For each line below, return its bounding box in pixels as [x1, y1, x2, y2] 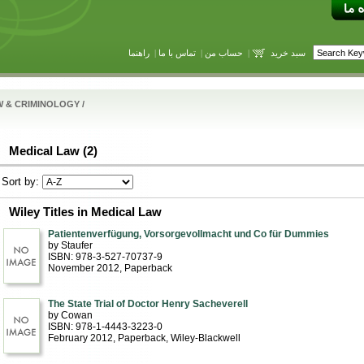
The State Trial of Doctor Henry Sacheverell [47, 298, 248, 310]
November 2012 [47, 262, 119, 274]
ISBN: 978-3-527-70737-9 [47, 251, 162, 262]
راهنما [128, 47, 149, 58]
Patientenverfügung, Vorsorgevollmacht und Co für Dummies [47, 228, 329, 240]
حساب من [204, 47, 243, 58]
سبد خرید [270, 47, 305, 58]
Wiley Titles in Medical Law [8, 205, 162, 219]
